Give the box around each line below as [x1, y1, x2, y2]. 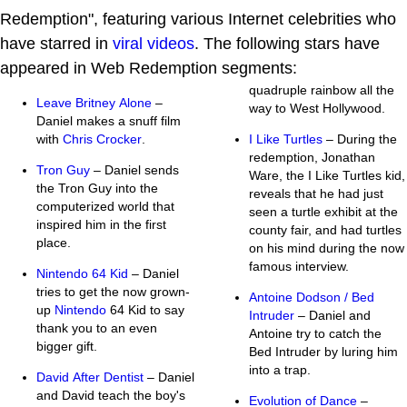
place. [36, 234, 71, 250]
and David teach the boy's [36, 387, 185, 402]
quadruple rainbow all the [249, 82, 394, 97]
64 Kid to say [106, 302, 184, 317]
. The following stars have [194, 34, 380, 53]
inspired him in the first [36, 216, 166, 232]
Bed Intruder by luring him [249, 343, 398, 359]
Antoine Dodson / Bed [249, 289, 374, 304]
